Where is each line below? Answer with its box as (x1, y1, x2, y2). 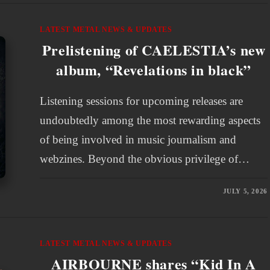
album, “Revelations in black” (56, 59, 251, 80)
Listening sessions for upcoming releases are (40, 95, 243, 107)
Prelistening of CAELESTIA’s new (42, 39, 266, 60)
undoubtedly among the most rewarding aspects (40, 114, 261, 127)
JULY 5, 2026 (222, 187, 268, 195)
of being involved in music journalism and (40, 133, 237, 146)
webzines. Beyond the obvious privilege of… (40, 152, 250, 165)
